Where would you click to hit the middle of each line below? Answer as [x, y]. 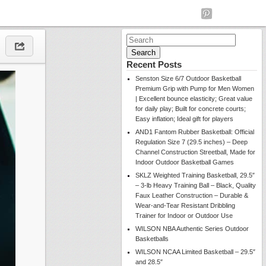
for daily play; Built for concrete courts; [191, 109]
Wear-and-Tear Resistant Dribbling [185, 205]
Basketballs [152, 239]
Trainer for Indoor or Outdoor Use [184, 216]
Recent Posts [154, 64]
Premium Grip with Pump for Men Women [195, 88]
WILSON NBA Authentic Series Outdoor [192, 229]
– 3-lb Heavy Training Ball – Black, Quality [196, 185]
